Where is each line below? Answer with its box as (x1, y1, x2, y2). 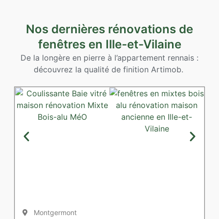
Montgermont (33, 208, 77, 217)
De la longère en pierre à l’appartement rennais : (21, 53, 198, 63)
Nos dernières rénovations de (26, 22, 193, 37)
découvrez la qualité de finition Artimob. (33, 65, 186, 75)
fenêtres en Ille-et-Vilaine (38, 37, 181, 52)
